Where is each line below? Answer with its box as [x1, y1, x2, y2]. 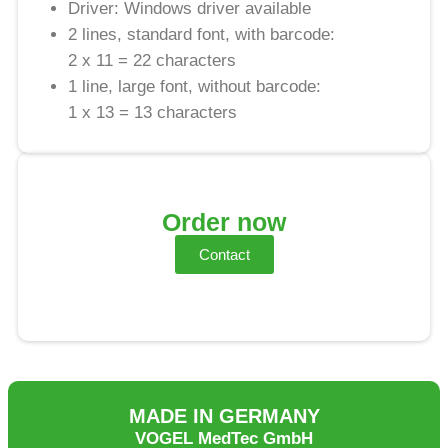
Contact [198, 246, 250, 264]
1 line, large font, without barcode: [68, 76, 321, 96]
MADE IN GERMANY [128, 405, 320, 428]
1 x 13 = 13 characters [68, 102, 237, 122]
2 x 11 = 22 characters [68, 50, 236, 70]
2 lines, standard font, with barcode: [68, 24, 335, 44]
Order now [162, 208, 286, 237]
